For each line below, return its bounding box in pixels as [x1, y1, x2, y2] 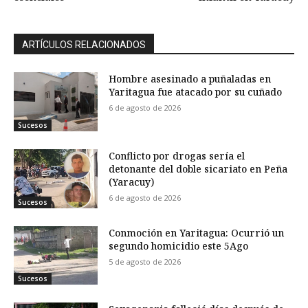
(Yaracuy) [109, 175, 155, 189]
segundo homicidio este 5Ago [109, 239, 249, 252]
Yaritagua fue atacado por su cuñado [109, 85, 283, 99]
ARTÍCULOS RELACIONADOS [22, 39, 146, 51]
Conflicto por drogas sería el [109, 149, 245, 163]
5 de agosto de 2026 [109, 256, 181, 267]
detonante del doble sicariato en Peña [109, 162, 288, 176]
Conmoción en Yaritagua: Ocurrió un [109, 225, 285, 239]
